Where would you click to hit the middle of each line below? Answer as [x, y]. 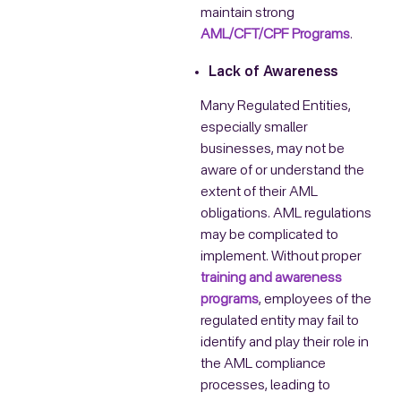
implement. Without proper [281, 256]
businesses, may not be [273, 149]
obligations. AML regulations [286, 213]
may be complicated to [269, 235]
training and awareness [271, 278]
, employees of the [315, 299]
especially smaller [254, 128]
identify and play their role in [285, 342]
